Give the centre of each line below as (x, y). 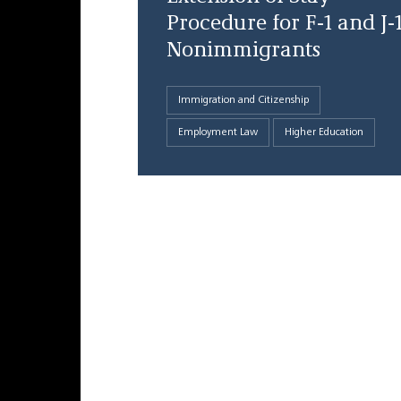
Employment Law (218, 132)
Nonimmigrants (243, 51)
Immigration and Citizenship (243, 100)
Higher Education (324, 132)
